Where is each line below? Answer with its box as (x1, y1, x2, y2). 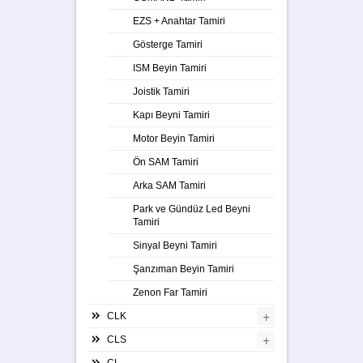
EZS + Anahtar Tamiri (133, 15, 225, 27)
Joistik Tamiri (133, 85, 190, 97)
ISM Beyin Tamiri (133, 62, 207, 74)
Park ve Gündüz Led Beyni (133, 203, 250, 215)
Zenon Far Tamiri (133, 286, 207, 298)
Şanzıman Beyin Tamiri (133, 263, 234, 275)
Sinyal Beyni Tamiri (133, 239, 217, 251)
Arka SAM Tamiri (133, 179, 206, 191)
